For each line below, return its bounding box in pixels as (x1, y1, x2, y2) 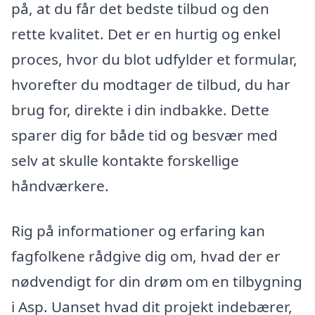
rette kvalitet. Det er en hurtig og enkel (11, 24, 281, 44)
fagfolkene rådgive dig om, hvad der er (11, 245, 281, 266)
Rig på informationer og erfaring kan (11, 220, 265, 240)
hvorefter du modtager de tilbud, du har (11, 75, 290, 95)
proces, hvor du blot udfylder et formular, (11, 49, 297, 70)
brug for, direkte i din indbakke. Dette (11, 100, 269, 120)
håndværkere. (11, 176, 109, 196)
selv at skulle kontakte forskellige (11, 150, 239, 171)
